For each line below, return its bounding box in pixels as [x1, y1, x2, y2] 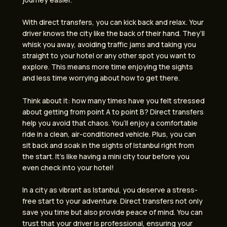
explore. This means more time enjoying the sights [22, 62, 193, 72]
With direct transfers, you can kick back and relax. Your [22, 17, 204, 27]
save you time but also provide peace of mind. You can [22, 207, 203, 217]
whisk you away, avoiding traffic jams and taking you [22, 40, 196, 50]
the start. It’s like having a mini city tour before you [22, 151, 190, 161]
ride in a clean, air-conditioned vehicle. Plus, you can [22, 129, 196, 139]
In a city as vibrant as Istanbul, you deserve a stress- [22, 185, 198, 195]
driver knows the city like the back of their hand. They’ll [22, 28, 205, 39]
